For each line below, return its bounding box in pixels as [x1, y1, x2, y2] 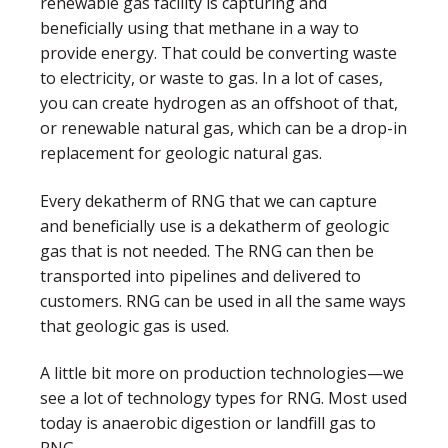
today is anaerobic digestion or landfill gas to [40, 412, 376, 434]
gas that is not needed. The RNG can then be [40, 239, 374, 262]
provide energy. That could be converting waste [40, 42, 397, 65]
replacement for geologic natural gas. [40, 142, 326, 165]
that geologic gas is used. [40, 314, 237, 337]
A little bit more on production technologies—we [40, 362, 404, 384]
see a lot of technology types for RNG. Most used [40, 387, 407, 409]
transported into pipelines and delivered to [40, 264, 361, 287]
